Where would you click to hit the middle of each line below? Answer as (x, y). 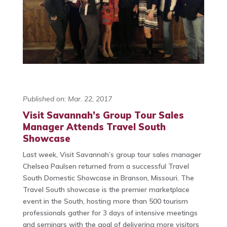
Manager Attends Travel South (94, 127)
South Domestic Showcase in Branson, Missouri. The (108, 178)
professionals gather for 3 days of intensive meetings (110, 213)
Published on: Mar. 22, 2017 (67, 99)
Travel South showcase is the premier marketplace (106, 190)
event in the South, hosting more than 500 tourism (105, 201)
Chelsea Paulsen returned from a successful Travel (106, 166)
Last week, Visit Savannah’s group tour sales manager (112, 155)
